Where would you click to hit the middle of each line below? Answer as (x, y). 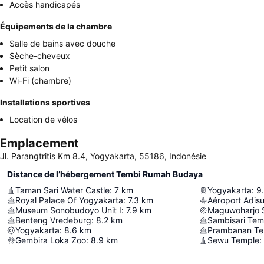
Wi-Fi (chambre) (40, 80)
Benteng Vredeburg (53, 220)
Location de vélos (43, 119)
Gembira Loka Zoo (51, 240)
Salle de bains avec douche (62, 43)
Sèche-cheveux (40, 56)
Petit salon (29, 68)
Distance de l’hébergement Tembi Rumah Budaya (105, 174)
